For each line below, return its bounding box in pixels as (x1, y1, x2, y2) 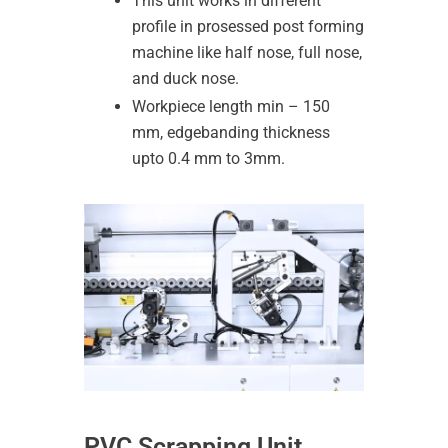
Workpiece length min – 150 (132, 96, 330, 116)
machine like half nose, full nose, (132, 42, 362, 62)
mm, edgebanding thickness (132, 122, 330, 142)
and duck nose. (132, 68, 239, 88)
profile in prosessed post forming (132, 16, 364, 36)
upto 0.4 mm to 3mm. (132, 148, 285, 168)
